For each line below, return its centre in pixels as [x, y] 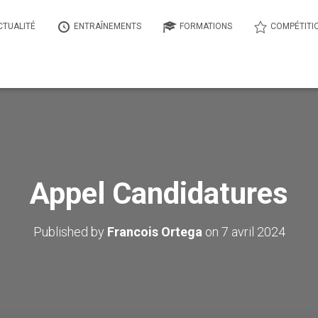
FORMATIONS [206, 26]
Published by [70, 232]
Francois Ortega [154, 232]
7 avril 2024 [253, 232]
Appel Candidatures [159, 193]
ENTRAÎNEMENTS [108, 26]
